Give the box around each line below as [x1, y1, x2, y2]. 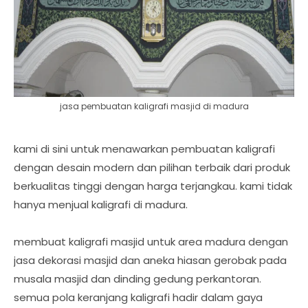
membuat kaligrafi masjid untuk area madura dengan [14, 234, 288, 249]
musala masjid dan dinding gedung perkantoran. [14, 271, 261, 286]
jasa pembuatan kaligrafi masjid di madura [59, 100, 249, 112]
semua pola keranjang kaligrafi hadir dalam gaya [14, 289, 263, 305]
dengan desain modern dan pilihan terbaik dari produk [14, 159, 290, 175]
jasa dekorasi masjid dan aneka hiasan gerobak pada [14, 252, 287, 267]
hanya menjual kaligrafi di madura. [14, 197, 188, 212]
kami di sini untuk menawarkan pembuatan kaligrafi [14, 141, 275, 156]
